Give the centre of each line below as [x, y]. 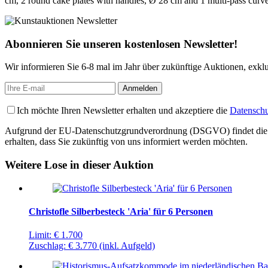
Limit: [40, 235]
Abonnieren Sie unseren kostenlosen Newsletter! [121, 44]
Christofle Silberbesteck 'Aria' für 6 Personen [121, 212]
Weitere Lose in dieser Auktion [79, 165]
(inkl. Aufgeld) [127, 246]
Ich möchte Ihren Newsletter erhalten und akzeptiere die [123, 111]
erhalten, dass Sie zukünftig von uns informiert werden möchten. [126, 142]
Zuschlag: [47, 246]
